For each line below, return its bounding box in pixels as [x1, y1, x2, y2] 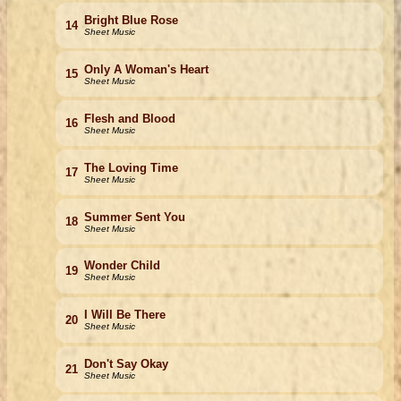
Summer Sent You [83, 209, 185, 224]
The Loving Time [83, 160, 178, 175]
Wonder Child [83, 259, 160, 273]
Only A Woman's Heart [83, 62, 209, 76]
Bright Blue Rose [83, 13, 178, 28]
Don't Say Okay [83, 357, 168, 371]
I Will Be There [83, 308, 166, 322]
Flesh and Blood [83, 111, 175, 125]
